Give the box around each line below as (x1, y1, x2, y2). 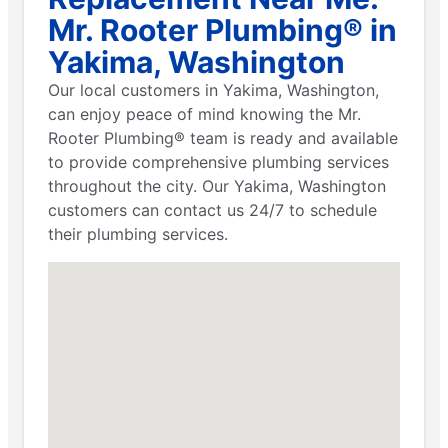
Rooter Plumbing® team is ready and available (48, 127, 398, 148)
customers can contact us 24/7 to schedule (48, 199, 377, 220)
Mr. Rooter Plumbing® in (48, 11, 397, 48)
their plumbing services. (48, 223, 228, 244)
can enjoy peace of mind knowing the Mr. (48, 103, 361, 124)
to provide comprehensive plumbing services (48, 151, 389, 172)
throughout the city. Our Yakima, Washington (48, 175, 386, 196)
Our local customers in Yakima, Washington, (48, 79, 379, 100)
